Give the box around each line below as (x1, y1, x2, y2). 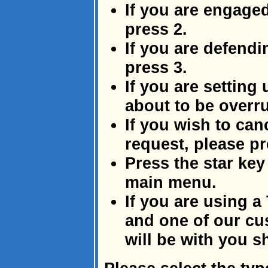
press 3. (125, 58, 187, 77)
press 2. (125, 20, 187, 38)
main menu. (125, 173, 217, 191)
